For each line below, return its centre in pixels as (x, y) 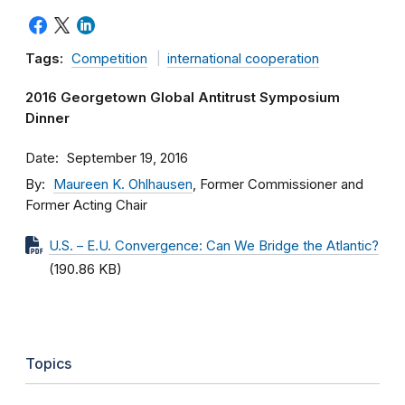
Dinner (47, 118)
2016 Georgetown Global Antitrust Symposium (183, 98)
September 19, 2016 (127, 158)
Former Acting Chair (86, 205)
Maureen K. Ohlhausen (123, 184)
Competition (109, 59)
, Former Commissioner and (278, 184)
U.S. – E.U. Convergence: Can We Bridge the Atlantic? (214, 246)
